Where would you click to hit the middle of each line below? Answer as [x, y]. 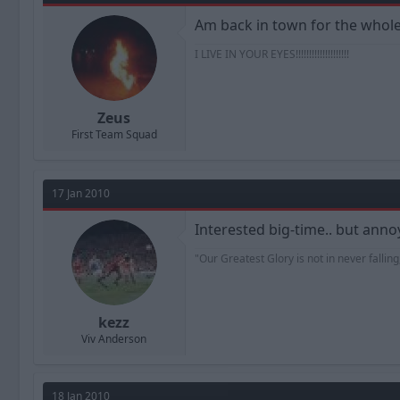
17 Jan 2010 [81, 193]
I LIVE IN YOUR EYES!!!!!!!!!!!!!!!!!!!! [272, 54]
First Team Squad [114, 134]
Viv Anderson [114, 339]
